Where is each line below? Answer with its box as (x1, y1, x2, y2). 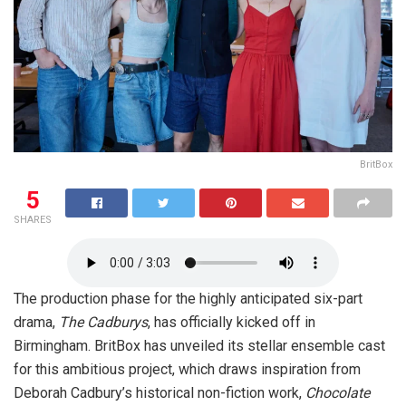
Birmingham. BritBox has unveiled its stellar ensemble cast (14, 337, 385, 355)
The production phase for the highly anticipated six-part (14, 290, 362, 308)
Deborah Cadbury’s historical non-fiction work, (14, 384, 305, 402)
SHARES (14, 214, 52, 227)
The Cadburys (59, 314, 148, 332)
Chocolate (305, 384, 370, 402)
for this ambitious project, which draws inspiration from (14, 361, 361, 379)
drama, (14, 314, 59, 332)
